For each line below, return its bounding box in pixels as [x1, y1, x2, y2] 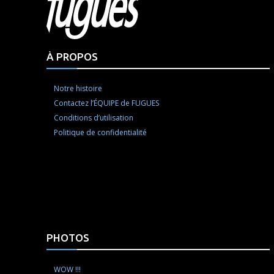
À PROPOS [46, 51, 98, 63]
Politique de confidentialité [54, 127, 147, 138]
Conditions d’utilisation [54, 113, 133, 124]
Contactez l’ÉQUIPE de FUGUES [54, 98, 159, 109]
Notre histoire [54, 83, 102, 94]
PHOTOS [46, 232, 89, 244]
